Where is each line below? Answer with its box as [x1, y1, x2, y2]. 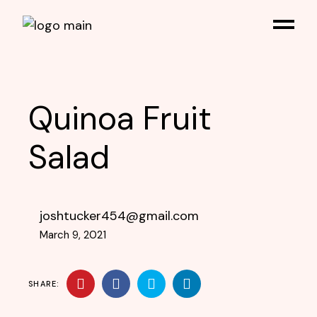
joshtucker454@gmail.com [40, 207, 200, 224]
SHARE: [28, 278, 59, 289]
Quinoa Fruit [28, 97, 212, 139]
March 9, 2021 [40, 228, 107, 242]
